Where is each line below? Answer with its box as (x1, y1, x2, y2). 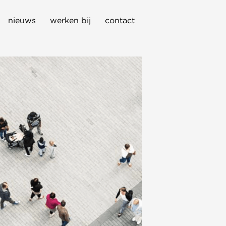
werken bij (50, 16, 91, 25)
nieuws (8, 16, 36, 25)
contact (105, 16, 135, 25)
